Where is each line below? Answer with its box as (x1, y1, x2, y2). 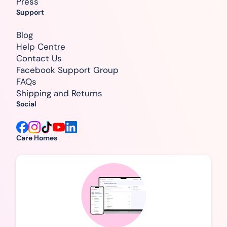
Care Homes (16, 133, 57, 143)
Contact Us (16, 53, 62, 64)
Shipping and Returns (16, 88, 102, 99)
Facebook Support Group (16, 64, 119, 76)
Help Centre (16, 41, 65, 53)
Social (16, 99, 36, 109)
